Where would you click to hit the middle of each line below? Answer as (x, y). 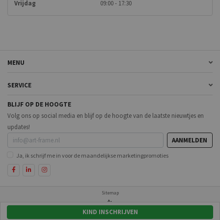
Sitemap (110, 192)
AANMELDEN (190, 140)
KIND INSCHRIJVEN (110, 212)
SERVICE (19, 85)
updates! (19, 127)
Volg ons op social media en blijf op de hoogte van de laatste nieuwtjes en (106, 116)
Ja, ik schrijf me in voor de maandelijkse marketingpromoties (92, 155)
